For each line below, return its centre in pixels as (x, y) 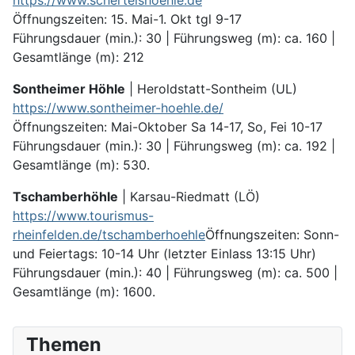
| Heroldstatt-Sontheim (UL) (211, 89)
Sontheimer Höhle (69, 89)
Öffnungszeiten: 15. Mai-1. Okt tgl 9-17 (127, 19)
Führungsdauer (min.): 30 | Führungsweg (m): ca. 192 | (174, 146)
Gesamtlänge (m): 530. (81, 165)
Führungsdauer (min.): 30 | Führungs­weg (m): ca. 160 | (174, 38)
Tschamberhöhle (65, 197)
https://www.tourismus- (83, 216)
